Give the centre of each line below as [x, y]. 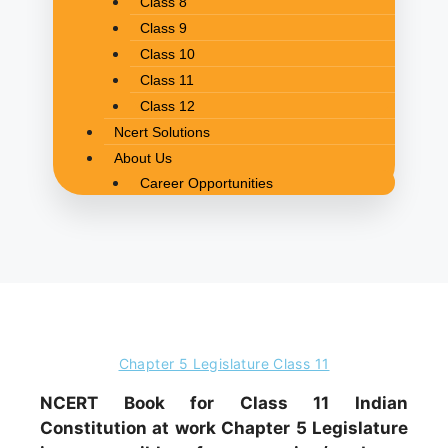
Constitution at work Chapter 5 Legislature [224, 428]
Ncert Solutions [162, 131]
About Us [143, 157]
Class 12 [167, 105]
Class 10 [167, 53]
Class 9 [163, 27]
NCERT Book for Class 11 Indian [224, 403]
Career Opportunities [206, 182]
